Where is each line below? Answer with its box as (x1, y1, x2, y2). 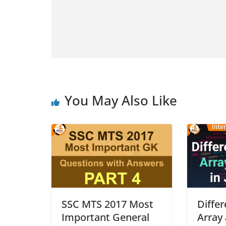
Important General (62, 210, 149, 224)
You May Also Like (65, 91, 177, 109)
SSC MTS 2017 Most (62, 197, 153, 211)
